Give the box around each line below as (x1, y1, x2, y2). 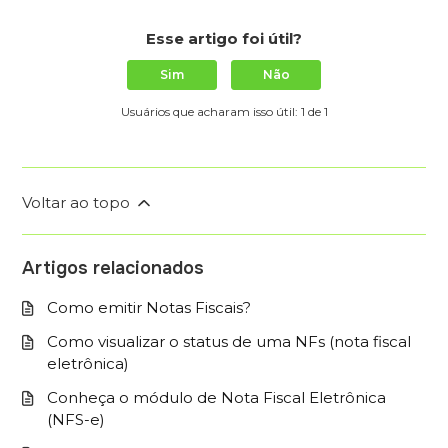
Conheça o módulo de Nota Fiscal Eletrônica (47, 388, 387, 408)
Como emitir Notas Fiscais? (47, 298, 252, 318)
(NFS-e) (47, 410, 106, 430)
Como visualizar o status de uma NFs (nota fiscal (47, 332, 412, 352)
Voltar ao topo (22, 193, 135, 213)
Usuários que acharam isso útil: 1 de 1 (120, 104, 328, 120)
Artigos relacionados (22, 257, 205, 280)
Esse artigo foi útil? (146, 29, 302, 49)
